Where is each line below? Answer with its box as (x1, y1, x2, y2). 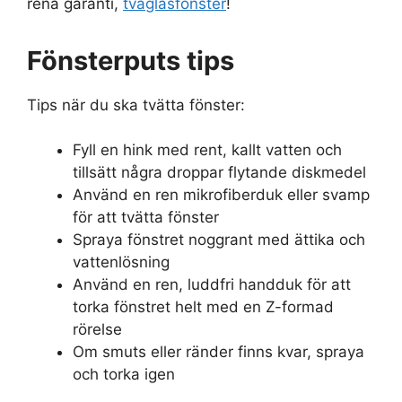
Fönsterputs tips (27, 44, 234, 76)
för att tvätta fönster (73, 208, 219, 227)
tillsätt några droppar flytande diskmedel (73, 163, 366, 182)
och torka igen (73, 365, 175, 384)
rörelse (73, 320, 122, 339)
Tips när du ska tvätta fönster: (27, 95, 245, 114)
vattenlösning (73, 253, 170, 272)
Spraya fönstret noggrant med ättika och (73, 231, 365, 249)
